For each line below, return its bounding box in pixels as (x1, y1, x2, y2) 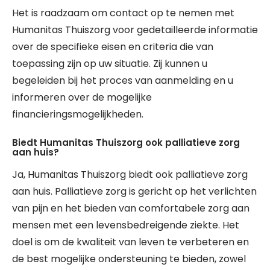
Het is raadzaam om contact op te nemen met (12, 6, 234, 20)
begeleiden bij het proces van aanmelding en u (12, 74, 233, 87)
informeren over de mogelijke (12, 90, 152, 104)
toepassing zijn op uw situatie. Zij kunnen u (12, 57, 207, 71)
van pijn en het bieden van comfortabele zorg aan (12, 201, 250, 215)
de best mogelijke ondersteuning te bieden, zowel (12, 252, 246, 266)
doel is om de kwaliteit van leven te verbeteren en (12, 235, 249, 249)
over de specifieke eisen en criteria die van (12, 40, 213, 54)
